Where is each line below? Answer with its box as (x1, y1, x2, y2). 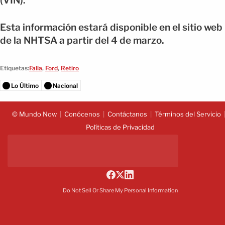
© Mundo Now (12, 109, 57, 118)
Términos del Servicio (154, 109, 221, 118)
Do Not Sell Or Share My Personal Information (62, 186, 178, 194)
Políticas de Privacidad (85, 123, 155, 131)
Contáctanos (107, 109, 147, 118)
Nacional (53, 81, 78, 89)
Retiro (61, 64, 79, 72)
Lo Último (11, 81, 39, 89)
